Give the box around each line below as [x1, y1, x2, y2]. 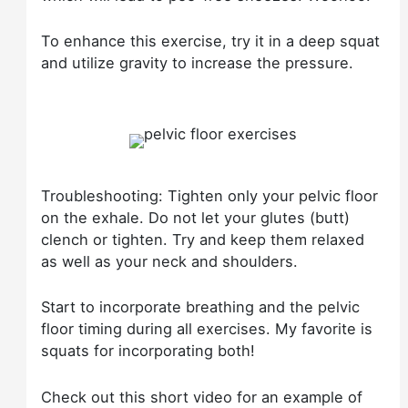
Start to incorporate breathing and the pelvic [41, 298, 361, 317]
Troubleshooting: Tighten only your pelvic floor [41, 187, 379, 206]
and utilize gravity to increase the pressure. [41, 53, 354, 72]
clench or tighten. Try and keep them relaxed [41, 230, 365, 250]
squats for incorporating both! [41, 342, 256, 361]
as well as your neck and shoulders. [41, 252, 299, 271]
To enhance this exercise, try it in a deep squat [41, 31, 381, 50]
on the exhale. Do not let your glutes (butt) [41, 209, 351, 228]
